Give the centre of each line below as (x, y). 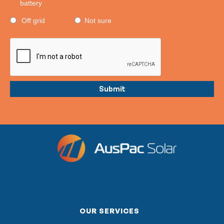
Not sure (98, 20)
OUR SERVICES (109, 211)
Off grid (33, 20)
